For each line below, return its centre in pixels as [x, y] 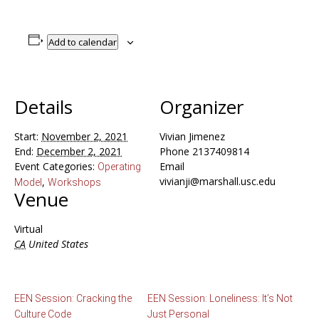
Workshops [74, 182]
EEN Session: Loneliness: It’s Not [220, 298]
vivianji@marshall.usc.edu [218, 181]
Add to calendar [82, 42]
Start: [26, 136]
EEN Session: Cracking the [73, 298]
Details [43, 106]
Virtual [28, 229]
